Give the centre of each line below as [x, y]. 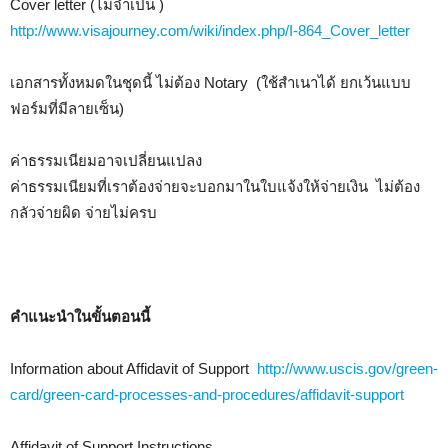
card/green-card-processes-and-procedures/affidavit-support [207, 394]
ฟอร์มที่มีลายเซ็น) [67, 108]
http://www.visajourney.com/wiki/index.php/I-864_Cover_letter [210, 30]
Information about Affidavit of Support [133, 368]
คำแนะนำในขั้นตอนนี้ [80, 316]
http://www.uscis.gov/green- [347, 368]
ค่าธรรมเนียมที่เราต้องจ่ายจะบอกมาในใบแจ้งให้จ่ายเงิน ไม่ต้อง [215, 186]
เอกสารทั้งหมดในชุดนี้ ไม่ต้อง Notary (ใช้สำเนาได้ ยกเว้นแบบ [210, 82]
